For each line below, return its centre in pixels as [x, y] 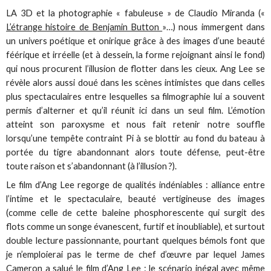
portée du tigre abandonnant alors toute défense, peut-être [135, 152]
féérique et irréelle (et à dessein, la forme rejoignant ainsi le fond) [135, 54]
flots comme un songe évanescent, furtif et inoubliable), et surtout [135, 226]
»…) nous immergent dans [214, 27]
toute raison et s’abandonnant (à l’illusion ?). [92, 166]
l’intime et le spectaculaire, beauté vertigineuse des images [135, 198]
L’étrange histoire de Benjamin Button [84, 27]
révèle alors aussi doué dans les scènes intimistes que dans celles [135, 82]
